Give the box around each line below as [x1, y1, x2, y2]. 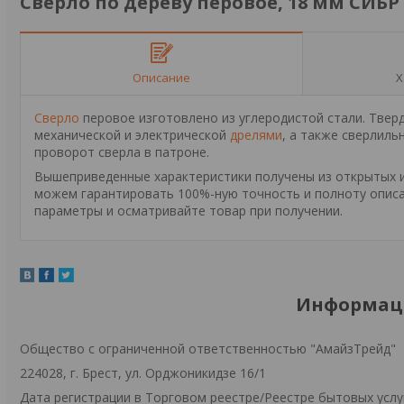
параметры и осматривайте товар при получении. [34, 202, 343, 219]
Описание [133, 69, 190, 86]
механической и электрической [34, 126, 230, 143]
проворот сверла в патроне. [34, 143, 209, 161]
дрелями [230, 126, 282, 143]
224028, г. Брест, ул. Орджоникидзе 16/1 [20, 364, 266, 381]
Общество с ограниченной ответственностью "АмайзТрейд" [20, 340, 396, 357]
